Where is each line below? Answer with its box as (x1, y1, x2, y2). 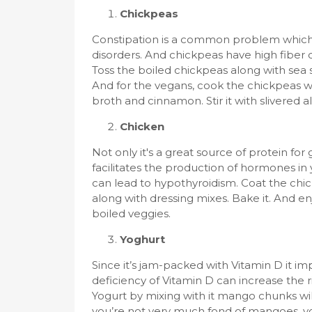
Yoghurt (120, 233, 165, 246)
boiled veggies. (92, 207, 171, 220)
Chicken (120, 120, 164, 133)
